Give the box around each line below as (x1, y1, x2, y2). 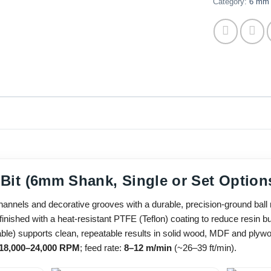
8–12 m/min (124, 243, 172, 253)
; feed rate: (80, 243, 124, 253)
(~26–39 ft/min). (172, 243, 237, 253)
